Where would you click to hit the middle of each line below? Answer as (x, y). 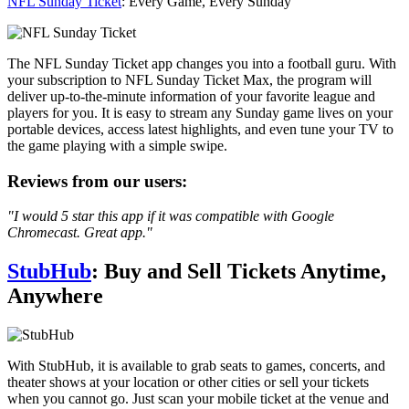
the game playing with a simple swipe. (117, 145)
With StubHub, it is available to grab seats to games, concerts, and (196, 366)
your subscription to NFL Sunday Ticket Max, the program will (189, 79)
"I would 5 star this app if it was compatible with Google (171, 216)
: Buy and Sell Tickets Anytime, (239, 272)
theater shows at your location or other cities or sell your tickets (188, 383)
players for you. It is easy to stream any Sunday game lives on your (200, 112)
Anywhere (55, 296)
